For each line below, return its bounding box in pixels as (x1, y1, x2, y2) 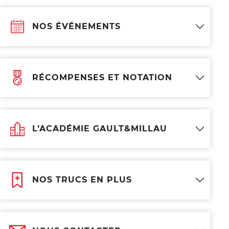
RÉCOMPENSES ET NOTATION (32, 73, 172, 82)
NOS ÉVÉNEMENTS (32, 21, 121, 31)
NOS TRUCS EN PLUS (32, 175, 132, 185)
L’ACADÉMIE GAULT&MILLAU (32, 124, 167, 133)
